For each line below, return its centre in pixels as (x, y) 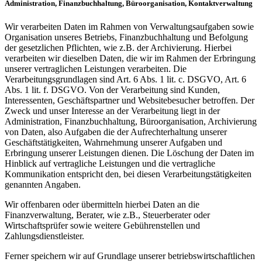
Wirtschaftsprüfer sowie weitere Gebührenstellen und (102, 225)
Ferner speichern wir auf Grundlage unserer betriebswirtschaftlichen (130, 256)
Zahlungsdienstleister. (44, 236)
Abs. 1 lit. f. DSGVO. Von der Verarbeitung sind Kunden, (112, 89)
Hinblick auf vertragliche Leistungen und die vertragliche (110, 163)
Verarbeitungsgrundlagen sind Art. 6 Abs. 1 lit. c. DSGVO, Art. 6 (125, 79)
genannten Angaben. (43, 184)
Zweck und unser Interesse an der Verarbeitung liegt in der (112, 111)
